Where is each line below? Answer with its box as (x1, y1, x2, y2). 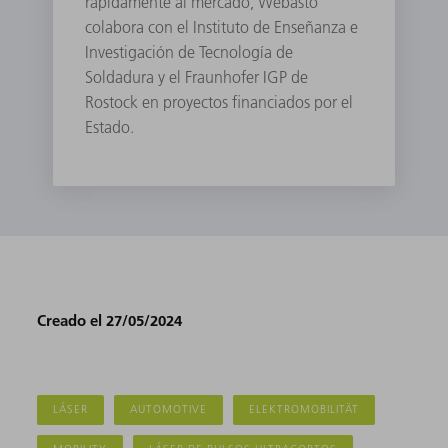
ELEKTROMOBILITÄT (249, 402, 360, 416)
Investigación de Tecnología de (85, 41, 294, 62)
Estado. (85, 116, 135, 137)
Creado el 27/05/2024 (37, 309, 183, 330)
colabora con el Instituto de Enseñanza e (85, 16, 359, 37)
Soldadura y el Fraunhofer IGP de (85, 66, 309, 87)
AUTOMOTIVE (130, 402, 208, 416)
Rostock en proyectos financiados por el (85, 91, 354, 112)
